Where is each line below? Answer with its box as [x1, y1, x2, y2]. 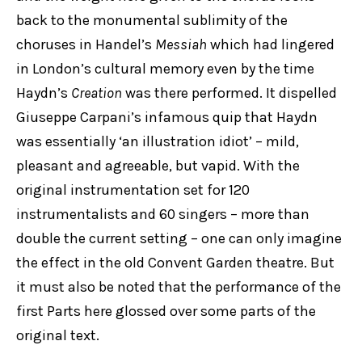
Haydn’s [16, 84, 71, 102]
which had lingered [207, 36, 335, 53]
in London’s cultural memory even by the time [16, 60, 314, 78]
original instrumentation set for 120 [16, 181, 250, 199]
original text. [16, 326, 99, 344]
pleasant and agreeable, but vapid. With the [16, 157, 300, 175]
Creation [71, 84, 125, 102]
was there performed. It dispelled [125, 84, 337, 102]
